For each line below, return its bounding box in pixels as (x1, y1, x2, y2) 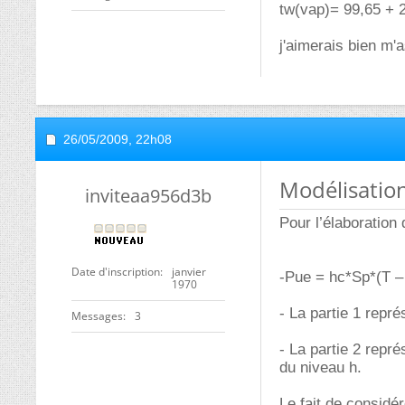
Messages (71, 308, 123, 324)
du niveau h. (279, 359, 362, 376)
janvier (172, 264, 206, 279)
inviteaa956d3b (85, 184, 212, 208)
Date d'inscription (71, 264, 160, 279)
